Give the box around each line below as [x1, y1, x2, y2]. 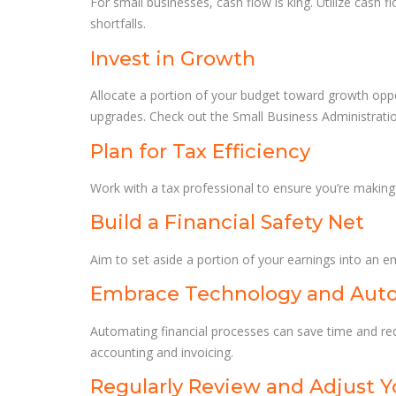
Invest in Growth [90, 46, 255, 71]
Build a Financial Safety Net [90, 210, 364, 235]
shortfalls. [90, 15, 146, 33]
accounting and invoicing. [90, 344, 233, 362]
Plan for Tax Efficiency [90, 139, 310, 164]
